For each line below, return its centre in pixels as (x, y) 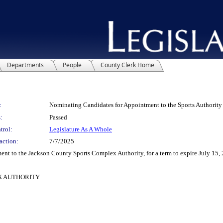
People (72, 65)
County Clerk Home (127, 65)
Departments (25, 65)
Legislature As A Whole (81, 129)
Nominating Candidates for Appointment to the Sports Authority (136, 105)
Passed (58, 117)
